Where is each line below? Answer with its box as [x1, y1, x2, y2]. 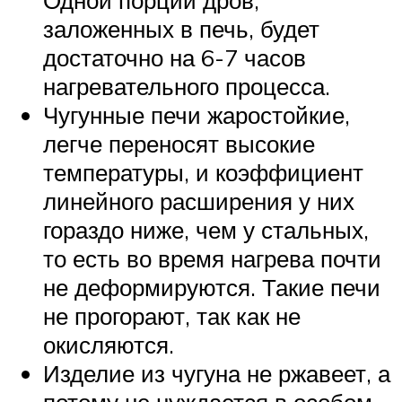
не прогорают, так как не [43, 301, 301, 331]
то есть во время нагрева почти [43, 244, 381, 274]
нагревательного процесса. [43, 72, 330, 101]
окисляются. [43, 330, 174, 360]
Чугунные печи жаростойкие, [43, 100, 350, 130]
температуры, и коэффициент [43, 158, 363, 188]
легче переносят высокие [43, 129, 315, 159]
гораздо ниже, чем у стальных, [43, 215, 369, 245]
